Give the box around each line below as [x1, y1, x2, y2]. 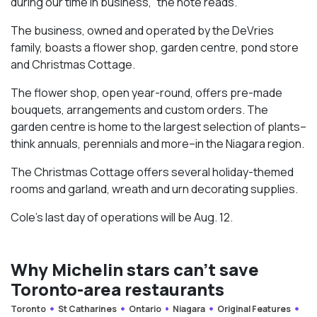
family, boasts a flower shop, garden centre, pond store [11, 39, 299, 55]
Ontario [128, 302, 161, 315]
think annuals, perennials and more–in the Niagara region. [11, 135, 304, 151]
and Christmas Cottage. [11, 56, 135, 72]
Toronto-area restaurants [11, 277, 224, 301]
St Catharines [57, 302, 117, 315]
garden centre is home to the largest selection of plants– [11, 118, 306, 134]
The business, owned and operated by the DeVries [11, 22, 274, 38]
